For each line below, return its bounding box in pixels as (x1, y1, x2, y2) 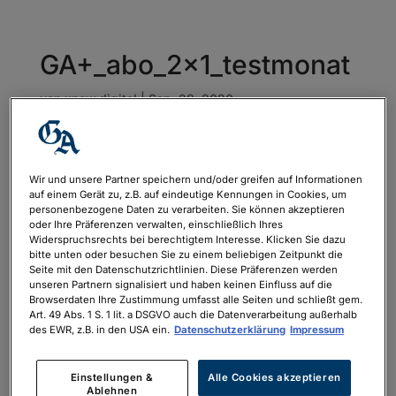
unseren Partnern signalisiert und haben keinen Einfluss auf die (29, 278, 333, 291)
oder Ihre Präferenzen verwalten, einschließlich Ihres (29, 217, 284, 231)
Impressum (290, 323, 345, 336)
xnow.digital (64, 91, 137, 106)
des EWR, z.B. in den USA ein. (29, 323, 171, 336)
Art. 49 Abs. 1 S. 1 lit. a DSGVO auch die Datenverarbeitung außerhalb (29, 308, 358, 321)
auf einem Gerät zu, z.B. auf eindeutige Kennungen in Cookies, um (29, 187, 347, 201)
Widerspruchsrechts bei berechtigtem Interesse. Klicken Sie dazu (29, 232, 346, 246)
